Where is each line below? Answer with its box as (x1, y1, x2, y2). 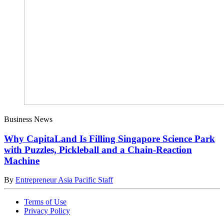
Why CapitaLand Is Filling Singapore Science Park (4, 133, 215, 144)
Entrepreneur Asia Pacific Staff (15, 175, 113, 184)
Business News (4, 114, 52, 123)
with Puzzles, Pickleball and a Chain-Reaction (4, 144, 192, 155)
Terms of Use (24, 197, 66, 206)
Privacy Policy (24, 206, 70, 215)
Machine (4, 155, 39, 166)
